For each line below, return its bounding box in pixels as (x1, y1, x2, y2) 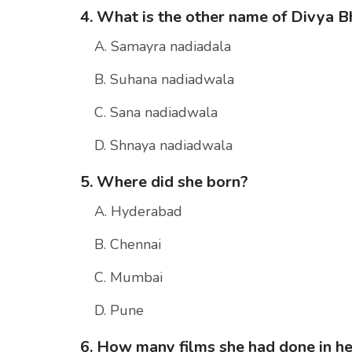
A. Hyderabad (94, 202, 182, 222)
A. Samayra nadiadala (94, 37, 231, 57)
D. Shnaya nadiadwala (94, 136, 233, 156)
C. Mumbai (94, 268, 163, 288)
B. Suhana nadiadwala (94, 70, 234, 90)
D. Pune (94, 301, 144, 321)
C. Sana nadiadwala (94, 103, 218, 123)
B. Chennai (94, 235, 161, 255)
